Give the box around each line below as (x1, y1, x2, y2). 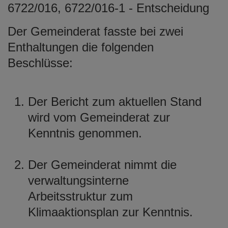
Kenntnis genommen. (28, 126, 142, 140)
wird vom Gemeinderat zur (28, 110, 170, 124)
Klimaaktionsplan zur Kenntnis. (28, 205, 193, 219)
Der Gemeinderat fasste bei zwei (8, 24, 183, 38)
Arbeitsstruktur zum (28, 189, 133, 203)
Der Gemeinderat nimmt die (28, 157, 177, 172)
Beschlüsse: (8, 55, 73, 70)
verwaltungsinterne (28, 173, 129, 187)
